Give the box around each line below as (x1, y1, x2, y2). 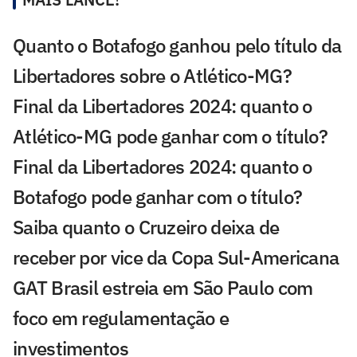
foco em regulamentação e (13, 304, 229, 331)
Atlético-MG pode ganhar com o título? (13, 123, 328, 149)
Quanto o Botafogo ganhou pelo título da (13, 32, 342, 58)
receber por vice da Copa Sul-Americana (13, 244, 339, 270)
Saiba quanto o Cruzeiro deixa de (13, 214, 280, 240)
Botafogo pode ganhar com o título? (13, 183, 303, 210)
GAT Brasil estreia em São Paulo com (13, 274, 313, 300)
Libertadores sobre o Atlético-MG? (13, 62, 292, 88)
